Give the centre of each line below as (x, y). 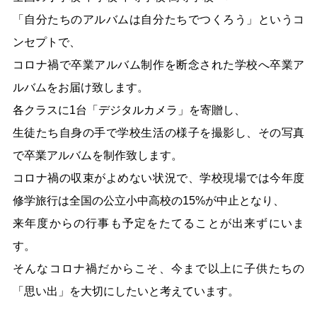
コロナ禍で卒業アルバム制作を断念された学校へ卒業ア (158, 65)
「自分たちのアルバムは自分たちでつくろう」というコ (158, 20)
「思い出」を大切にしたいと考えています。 (126, 292)
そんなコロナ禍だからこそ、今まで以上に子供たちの (158, 269)
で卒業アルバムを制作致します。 (97, 156)
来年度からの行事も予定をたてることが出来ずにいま (158, 224)
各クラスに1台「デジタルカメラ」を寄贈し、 (129, 110)
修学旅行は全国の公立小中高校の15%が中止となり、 (148, 201)
